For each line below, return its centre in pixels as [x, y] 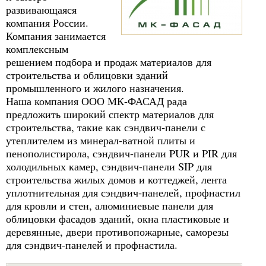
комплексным [37, 49]
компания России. [47, 23]
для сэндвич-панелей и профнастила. [92, 245]
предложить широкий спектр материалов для [110, 114]
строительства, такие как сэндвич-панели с [106, 127]
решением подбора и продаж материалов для [109, 62]
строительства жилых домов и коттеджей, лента [116, 179]
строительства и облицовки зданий [87, 75]
